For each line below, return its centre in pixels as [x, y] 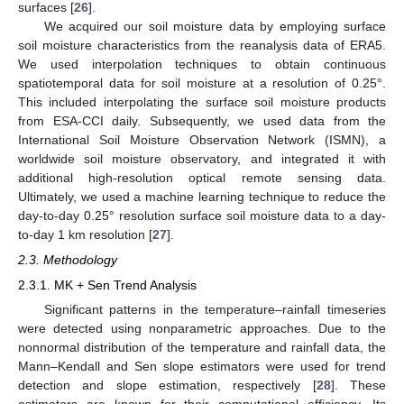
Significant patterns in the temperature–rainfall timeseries [215, 310]
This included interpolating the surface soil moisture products [202, 101]
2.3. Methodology [68, 260]
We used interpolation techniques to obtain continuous [202, 64]
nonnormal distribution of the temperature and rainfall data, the [202, 348]
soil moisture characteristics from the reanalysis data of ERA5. [202, 45]
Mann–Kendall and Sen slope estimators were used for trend [202, 367]
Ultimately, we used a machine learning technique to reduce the [202, 196]
